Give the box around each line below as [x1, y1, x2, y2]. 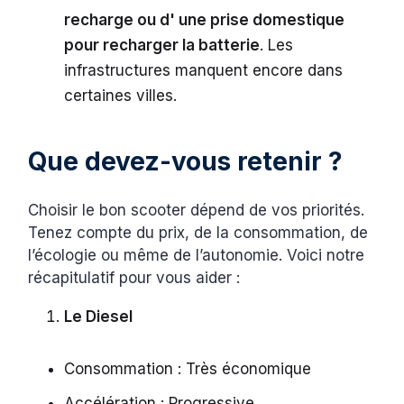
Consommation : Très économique [64, 360, 312, 379]
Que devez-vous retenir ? [28, 146, 344, 178]
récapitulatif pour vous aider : [28, 269, 241, 288]
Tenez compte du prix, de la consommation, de [28, 224, 369, 243]
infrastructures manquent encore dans [64, 61, 344, 80]
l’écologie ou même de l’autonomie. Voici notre [28, 246, 365, 265]
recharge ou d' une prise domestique [64, 11, 345, 30]
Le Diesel [64, 308, 133, 326]
